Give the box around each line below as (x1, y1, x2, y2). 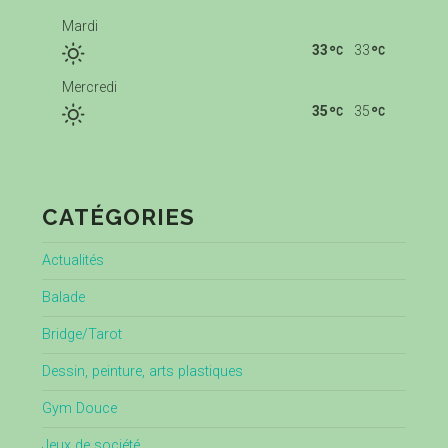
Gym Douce (41, 400, 117, 418)
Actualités (41, 252, 104, 270)
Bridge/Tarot (41, 326, 122, 344)
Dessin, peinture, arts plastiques (41, 363, 243, 381)
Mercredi (61, 79, 117, 96)
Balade (41, 289, 85, 307)
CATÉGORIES (41, 204, 195, 231)
